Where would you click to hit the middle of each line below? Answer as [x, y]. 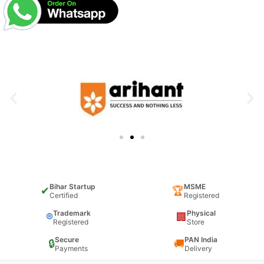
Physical [201, 213]
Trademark [72, 213]
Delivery [199, 249]
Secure [67, 240]
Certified [64, 196]
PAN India [201, 240]
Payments [72, 249]
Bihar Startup [73, 187]
